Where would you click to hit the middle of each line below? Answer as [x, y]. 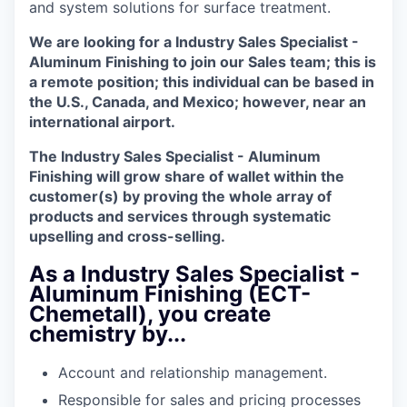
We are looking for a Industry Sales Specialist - [194, 41]
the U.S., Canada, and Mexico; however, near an [198, 101]
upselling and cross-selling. [127, 236]
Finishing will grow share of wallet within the [187, 176]
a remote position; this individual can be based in [202, 81]
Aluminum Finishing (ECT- [170, 293]
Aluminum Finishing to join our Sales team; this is [203, 61]
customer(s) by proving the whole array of [180, 196]
